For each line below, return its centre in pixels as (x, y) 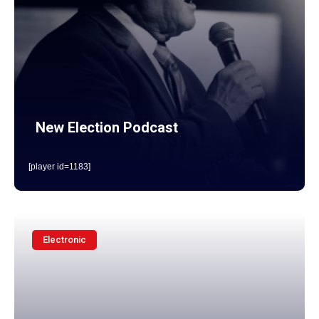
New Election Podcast (107, 127)
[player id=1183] (59, 167)
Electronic (64, 240)
